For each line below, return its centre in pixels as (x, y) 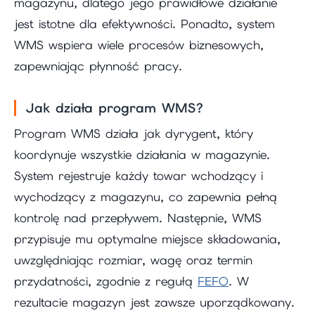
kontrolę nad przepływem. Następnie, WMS (138, 218)
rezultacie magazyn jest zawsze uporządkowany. (154, 302)
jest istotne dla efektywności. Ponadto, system (144, 24)
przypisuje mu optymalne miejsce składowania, (147, 239)
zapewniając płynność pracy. (98, 66)
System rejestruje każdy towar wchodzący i (139, 175)
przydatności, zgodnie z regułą (106, 281)
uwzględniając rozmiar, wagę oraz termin (133, 260)
